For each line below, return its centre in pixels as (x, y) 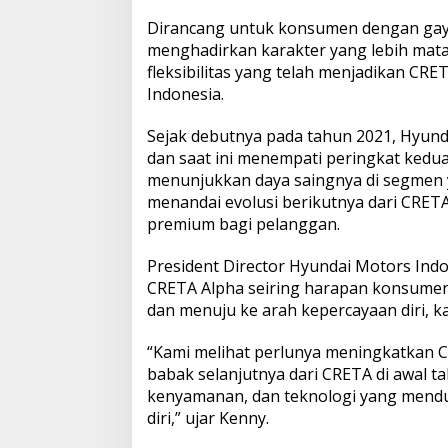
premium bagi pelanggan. (243, 223)
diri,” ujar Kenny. (208, 417)
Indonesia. (185, 93)
